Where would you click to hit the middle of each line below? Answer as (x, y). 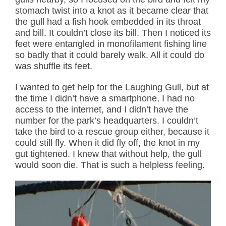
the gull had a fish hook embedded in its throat (108, 22)
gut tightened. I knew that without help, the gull (108, 154)
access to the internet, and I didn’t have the (102, 110)
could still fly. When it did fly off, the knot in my (107, 143)
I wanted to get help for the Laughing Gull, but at (112, 88)
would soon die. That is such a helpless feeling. (110, 165)
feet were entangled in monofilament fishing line (111, 44)
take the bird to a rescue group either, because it (112, 132)
